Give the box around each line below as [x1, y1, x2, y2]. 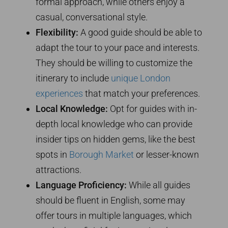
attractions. [36, 164, 81, 176]
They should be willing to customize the [36, 58, 192, 69]
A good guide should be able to [78, 27, 202, 38]
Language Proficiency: [36, 180, 127, 191]
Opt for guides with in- [108, 103, 197, 115]
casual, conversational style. [36, 12, 148, 23]
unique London [111, 73, 170, 84]
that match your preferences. [83, 88, 200, 99]
